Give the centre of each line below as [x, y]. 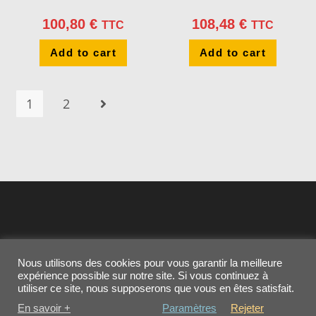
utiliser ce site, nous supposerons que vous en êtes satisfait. [156, 288]
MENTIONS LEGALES [190, 303]
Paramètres [189, 308]
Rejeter [247, 308]
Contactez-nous [104, 303]
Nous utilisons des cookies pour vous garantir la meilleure [150, 263]
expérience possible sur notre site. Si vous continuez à [143, 276]
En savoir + [44, 308]
